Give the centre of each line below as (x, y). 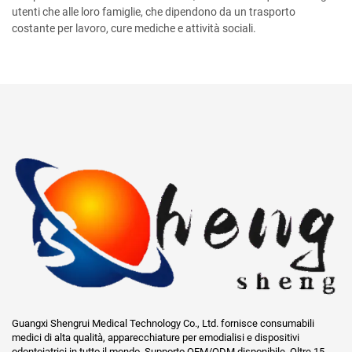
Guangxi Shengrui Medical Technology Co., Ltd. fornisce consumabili (163, 324)
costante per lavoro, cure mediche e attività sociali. (134, 28)
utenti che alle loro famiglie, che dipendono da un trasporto (154, 12)
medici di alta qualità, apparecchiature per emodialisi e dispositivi (156, 338)
